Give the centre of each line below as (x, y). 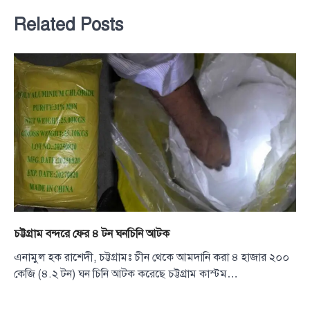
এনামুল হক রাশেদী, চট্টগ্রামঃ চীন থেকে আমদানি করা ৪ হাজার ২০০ (152, 258)
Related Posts (69, 25)
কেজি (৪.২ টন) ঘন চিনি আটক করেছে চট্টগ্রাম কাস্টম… (126, 274)
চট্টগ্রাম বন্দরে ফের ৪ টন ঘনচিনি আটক (92, 234)
